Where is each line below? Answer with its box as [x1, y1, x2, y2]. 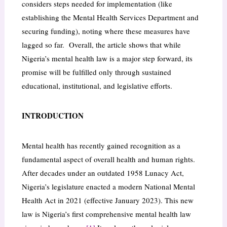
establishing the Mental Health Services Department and [21, 12, 199, 23]
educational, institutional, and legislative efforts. [21, 81, 172, 91]
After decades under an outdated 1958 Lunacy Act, [21, 168, 184, 178]
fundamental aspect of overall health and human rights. [21, 154, 198, 165]
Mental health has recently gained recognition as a [21, 140, 180, 151]
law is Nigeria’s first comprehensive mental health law [21, 209, 191, 219]
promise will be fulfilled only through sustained [21, 67, 171, 78]
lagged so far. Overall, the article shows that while [21, 40, 181, 50]
